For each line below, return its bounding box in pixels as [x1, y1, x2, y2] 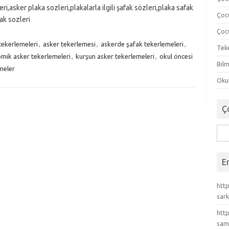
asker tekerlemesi [42, 40, 96, 48]
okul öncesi [159, 53, 193, 60]
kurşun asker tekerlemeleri [75, 53, 154, 60]
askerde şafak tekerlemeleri [100, 40, 184, 48]
